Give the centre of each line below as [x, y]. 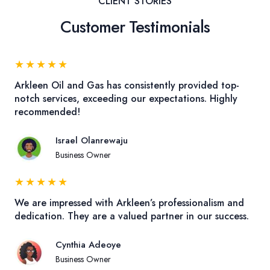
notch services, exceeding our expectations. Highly [126, 99]
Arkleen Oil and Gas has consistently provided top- [127, 85]
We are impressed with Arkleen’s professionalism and [129, 203]
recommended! [47, 112]
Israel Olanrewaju [92, 140]
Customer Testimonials [135, 27]
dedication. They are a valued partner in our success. [132, 216]
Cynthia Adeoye [88, 245]
